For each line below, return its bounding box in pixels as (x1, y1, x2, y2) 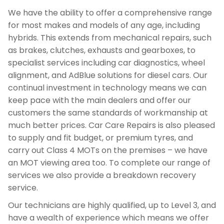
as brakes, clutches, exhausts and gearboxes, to (8, 44, 195, 56)
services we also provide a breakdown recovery (8, 169, 196, 181)
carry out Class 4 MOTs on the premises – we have (8, 144, 207, 156)
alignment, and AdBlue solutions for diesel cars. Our (8, 69, 207, 81)
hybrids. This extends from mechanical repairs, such (8, 32, 211, 43)
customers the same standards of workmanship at (8, 107, 208, 118)
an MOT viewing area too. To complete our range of (8, 157, 210, 168)
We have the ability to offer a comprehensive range (8, 7, 212, 18)
